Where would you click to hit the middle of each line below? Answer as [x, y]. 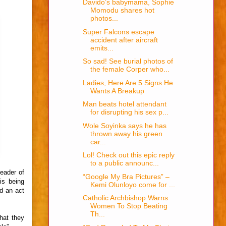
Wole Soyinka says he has [124, 125]
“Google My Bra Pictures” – [126, 176]
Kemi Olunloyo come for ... [132, 184]
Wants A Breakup [117, 91]
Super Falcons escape [118, 32]
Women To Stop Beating [129, 206]
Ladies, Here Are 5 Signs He [128, 82]
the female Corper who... [130, 69]
